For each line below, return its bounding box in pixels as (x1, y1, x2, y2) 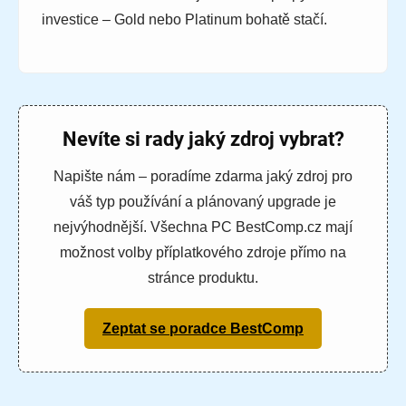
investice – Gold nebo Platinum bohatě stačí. (42, 12, 327, 28)
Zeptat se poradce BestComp (102, 321, 304, 337)
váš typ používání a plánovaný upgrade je (70, 194, 336, 210)
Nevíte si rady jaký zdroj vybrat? (62, 128, 344, 151)
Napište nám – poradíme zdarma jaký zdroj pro (53, 169, 353, 185)
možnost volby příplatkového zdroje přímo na (60, 245, 346, 261)
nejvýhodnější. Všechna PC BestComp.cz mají (53, 219, 353, 236)
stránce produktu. (148, 270, 258, 286)
